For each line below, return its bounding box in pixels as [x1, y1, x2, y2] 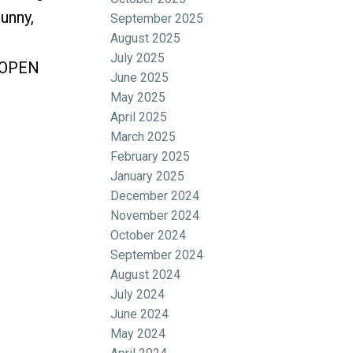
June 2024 [110, 306, 169, 321]
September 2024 [110, 247, 204, 262]
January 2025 [110, 168, 185, 184]
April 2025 [110, 109, 168, 124]
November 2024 [110, 207, 200, 223]
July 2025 [110, 50, 165, 65]
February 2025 [110, 148, 191, 164]
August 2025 [110, 30, 181, 46]
